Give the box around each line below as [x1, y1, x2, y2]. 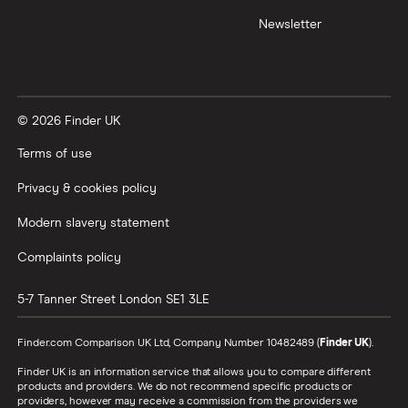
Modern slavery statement [17, 217, 169, 230]
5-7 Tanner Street [17, 293, 116, 307]
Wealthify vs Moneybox [21, 121, 177, 137]
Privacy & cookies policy [17, 182, 157, 196]
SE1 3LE [166, 293, 209, 307]
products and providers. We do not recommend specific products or [17, 382, 353, 393]
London [119, 293, 162, 307]
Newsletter [259, 17, 321, 31]
